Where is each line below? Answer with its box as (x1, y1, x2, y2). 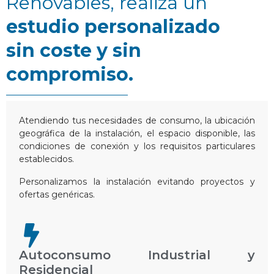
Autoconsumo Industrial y (19, 247, 255, 262)
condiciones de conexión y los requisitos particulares (19, 140, 255, 152)
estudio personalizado (6, 15, 220, 39)
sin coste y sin (6, 39, 141, 62)
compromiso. (6, 63, 133, 86)
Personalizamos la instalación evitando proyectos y (19, 176, 255, 187)
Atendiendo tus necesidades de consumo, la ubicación (19, 114, 255, 126)
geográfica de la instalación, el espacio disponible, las (19, 127, 255, 139)
